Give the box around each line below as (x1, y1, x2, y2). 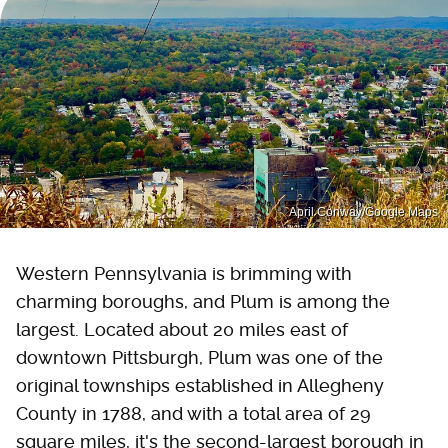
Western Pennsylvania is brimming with (16, 262, 352, 284)
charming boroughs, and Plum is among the (16, 290, 390, 312)
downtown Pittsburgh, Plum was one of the (16, 346, 383, 368)
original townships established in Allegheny (16, 374, 384, 396)
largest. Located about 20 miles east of (16, 318, 348, 340)
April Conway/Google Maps (289, 204, 438, 219)
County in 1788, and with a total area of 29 (16, 402, 371, 424)
